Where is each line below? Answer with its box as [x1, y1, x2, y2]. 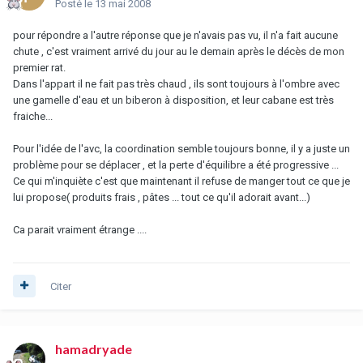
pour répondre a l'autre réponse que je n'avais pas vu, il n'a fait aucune [13, 28, 338, 41]
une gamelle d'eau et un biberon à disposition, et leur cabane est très [13, 93, 334, 106]
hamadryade [55, 340, 132, 357]
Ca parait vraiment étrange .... [13, 223, 147, 236]
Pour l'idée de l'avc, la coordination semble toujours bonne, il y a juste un [13, 142, 350, 155]
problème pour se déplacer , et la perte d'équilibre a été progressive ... [13, 158, 339, 171]
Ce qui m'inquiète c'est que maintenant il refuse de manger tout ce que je [13, 174, 350, 187]
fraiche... [13, 109, 53, 122]
